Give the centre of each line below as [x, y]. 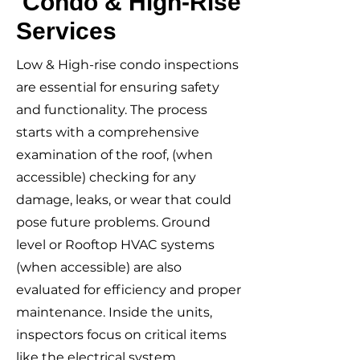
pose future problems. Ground [113, 222]
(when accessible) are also [99, 267]
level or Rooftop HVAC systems [115, 245]
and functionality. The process [112, 110]
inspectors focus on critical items [121, 335]
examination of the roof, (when [115, 155]
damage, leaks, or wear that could [124, 200]
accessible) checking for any [106, 177]
